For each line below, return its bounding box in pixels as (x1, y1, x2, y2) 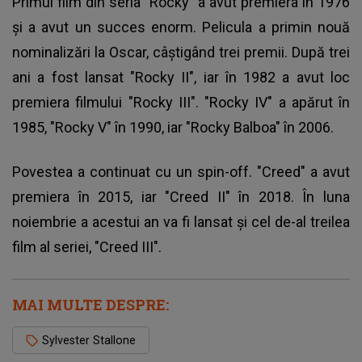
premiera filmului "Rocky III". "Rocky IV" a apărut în (12, 93, 350, 111)
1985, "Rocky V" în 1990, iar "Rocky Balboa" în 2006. (12, 118, 337, 136)
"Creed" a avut (257, 162, 350, 180)
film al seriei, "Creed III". (12, 238, 165, 255)
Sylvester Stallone (42, 333, 136, 347)
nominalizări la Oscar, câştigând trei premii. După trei (12, 43, 350, 61)
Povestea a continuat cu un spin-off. (12, 162, 257, 180)
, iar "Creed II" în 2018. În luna (130, 187, 351, 205)
